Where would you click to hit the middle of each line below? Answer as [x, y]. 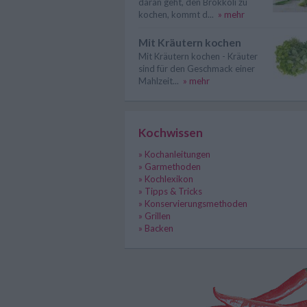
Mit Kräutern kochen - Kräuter [198, 56]
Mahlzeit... [159, 81]
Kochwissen [171, 133]
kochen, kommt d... [176, 14]
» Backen [156, 228]
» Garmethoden [170, 167]
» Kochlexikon [166, 179]
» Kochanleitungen [174, 154]
